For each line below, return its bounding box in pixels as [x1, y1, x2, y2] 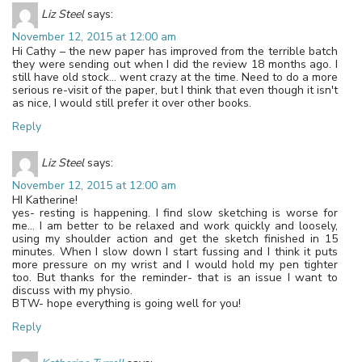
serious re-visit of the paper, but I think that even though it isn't [12, 82, 338, 98]
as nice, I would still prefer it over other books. [12, 95, 251, 111]
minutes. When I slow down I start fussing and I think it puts [12, 243, 338, 259]
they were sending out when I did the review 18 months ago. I [12, 56, 338, 72]
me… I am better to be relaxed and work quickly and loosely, [12, 217, 338, 234]
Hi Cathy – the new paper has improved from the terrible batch [12, 43, 338, 59]
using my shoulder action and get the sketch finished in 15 [12, 230, 338, 246]
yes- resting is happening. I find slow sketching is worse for [12, 204, 338, 221]
